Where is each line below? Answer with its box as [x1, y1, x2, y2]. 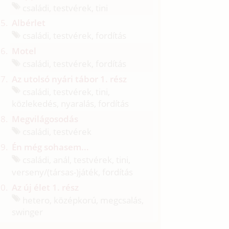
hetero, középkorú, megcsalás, [20, 194, 144, 206]
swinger [12, 206, 43, 218]
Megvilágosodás [12, 113, 79, 125]
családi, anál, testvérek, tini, [20, 153, 131, 166]
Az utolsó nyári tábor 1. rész [12, 73, 127, 85]
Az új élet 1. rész [12, 181, 79, 193]
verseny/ [12, 166, 48, 178]
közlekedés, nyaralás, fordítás [12, 98, 129, 110]
